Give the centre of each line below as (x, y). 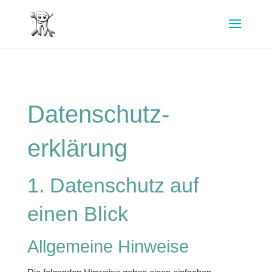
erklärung (77, 148)
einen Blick (77, 214)
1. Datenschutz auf (113, 185)
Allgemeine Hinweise (108, 246)
